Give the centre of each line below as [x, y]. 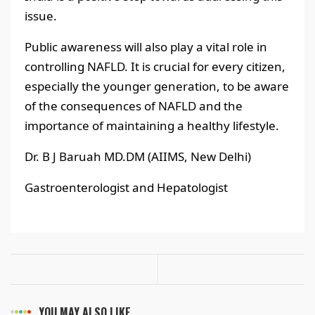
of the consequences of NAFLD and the [134, 105]
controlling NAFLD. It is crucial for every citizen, [155, 66]
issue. [42, 15]
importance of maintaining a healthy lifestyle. [152, 125]
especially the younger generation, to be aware [157, 86]
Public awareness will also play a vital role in [146, 46]
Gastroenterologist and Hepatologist [126, 187]
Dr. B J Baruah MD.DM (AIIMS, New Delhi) [138, 156]
